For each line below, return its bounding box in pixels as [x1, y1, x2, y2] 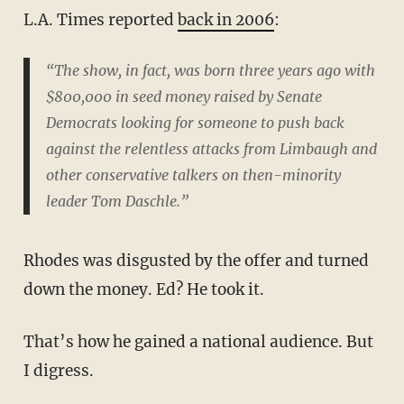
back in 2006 [177, 9, 274, 30]
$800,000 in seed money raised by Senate [45, 87, 322, 106]
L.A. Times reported [23, 9, 178, 30]
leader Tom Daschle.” [45, 191, 188, 210]
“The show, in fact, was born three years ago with [45, 60, 375, 79]
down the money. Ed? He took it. [23, 280, 264, 300]
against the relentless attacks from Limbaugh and [45, 139, 377, 158]
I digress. [23, 361, 94, 381]
